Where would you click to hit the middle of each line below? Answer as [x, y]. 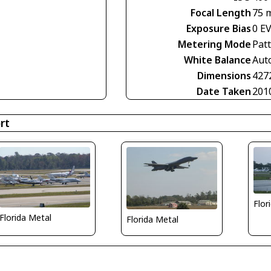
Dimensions [224, 76]
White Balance [217, 60]
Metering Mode [214, 44]
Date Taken [224, 91]
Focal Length [221, 13]
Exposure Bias [219, 28]
